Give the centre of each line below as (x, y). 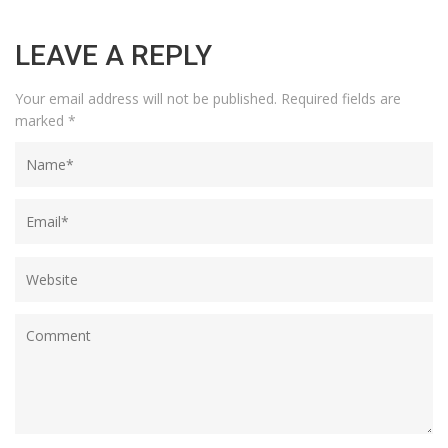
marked (41, 120)
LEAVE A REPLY (113, 55)
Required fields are (339, 98)
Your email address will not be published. (146, 98)
